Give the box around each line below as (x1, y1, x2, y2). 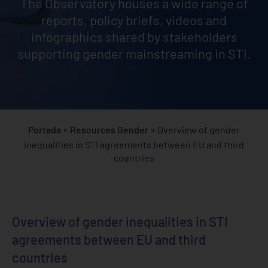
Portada (28, 124, 61, 135)
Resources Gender (70, 124, 148, 135)
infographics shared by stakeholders (31, 29, 237, 44)
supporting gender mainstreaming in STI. (17, 45, 251, 61)
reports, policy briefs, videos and (41, 12, 227, 28)
